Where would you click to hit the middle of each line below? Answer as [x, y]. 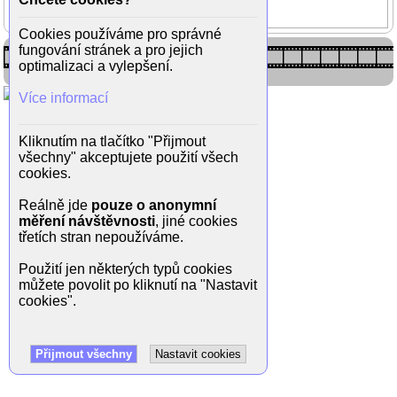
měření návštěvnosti [87, 221]
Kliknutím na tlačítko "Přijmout [112, 141]
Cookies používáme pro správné [120, 34]
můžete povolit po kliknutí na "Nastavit [138, 285]
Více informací [63, 98]
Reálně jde [55, 205]
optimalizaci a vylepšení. [96, 66]
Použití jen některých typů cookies [125, 269]
